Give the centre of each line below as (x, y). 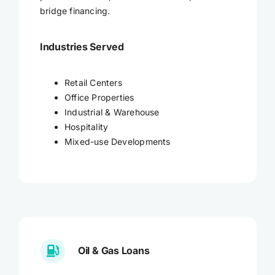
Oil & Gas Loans (114, 251)
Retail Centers (93, 83)
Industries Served (82, 46)
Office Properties (99, 98)
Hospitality (86, 127)
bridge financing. (75, 10)
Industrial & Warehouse (112, 112)
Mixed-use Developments (117, 142)
